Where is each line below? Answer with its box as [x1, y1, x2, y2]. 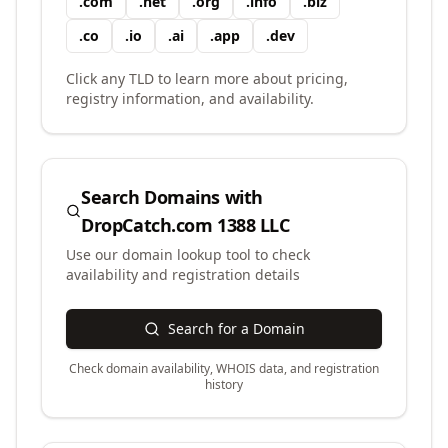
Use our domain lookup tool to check [66, 245, 310, 264]
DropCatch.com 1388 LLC [81, 213, 290, 237]
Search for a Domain [167, 319, 305, 338]
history [205, 376, 243, 393]
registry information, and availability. [66, 89, 314, 108]
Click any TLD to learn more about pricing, [66, 69, 348, 88]
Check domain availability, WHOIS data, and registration [69, 360, 379, 377]
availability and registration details [66, 265, 300, 284]
